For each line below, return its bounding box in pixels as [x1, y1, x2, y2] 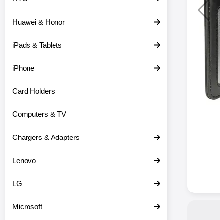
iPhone [12, 64, 34, 72]
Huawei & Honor [12, 18, 65, 26]
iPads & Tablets [12, 41, 62, 49]
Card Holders [12, 87, 55, 95]
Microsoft [12, 202, 42, 211]
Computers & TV [12, 110, 66, 118]
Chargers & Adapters [12, 133, 80, 141]
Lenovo [12, 156, 36, 165]
